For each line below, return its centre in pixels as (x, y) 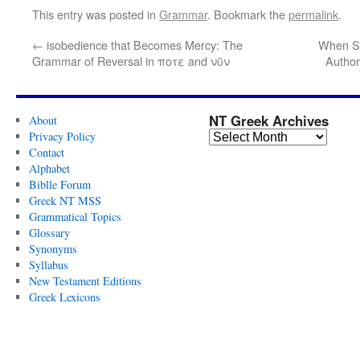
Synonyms (53, 249)
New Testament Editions (85, 281)
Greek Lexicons (64, 297)
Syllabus (48, 265)
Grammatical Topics (75, 217)
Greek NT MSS (65, 200)
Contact (46, 152)
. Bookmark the (248, 14)
